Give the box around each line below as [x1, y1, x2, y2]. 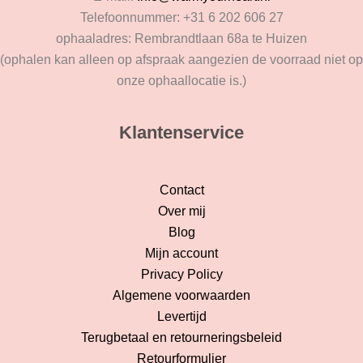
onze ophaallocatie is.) [117, 74, 246, 88]
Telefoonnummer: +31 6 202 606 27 [79, 11, 284, 25]
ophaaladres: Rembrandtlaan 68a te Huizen [56, 32, 307, 46]
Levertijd [156, 310, 207, 324]
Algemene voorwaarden [113, 288, 250, 303]
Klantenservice [119, 122, 244, 143]
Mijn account [145, 246, 218, 261]
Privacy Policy [140, 267, 223, 282]
